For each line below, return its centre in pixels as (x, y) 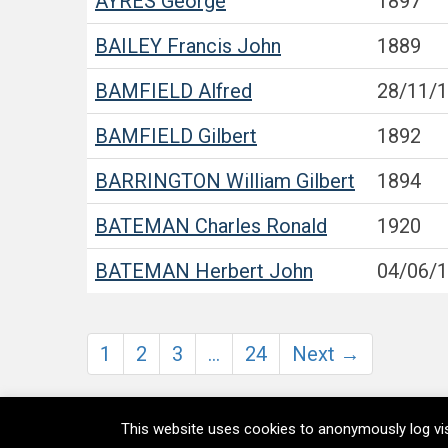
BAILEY (128, 46)
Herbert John (251, 271)
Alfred (222, 91)
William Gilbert (288, 181)
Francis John (221, 46)
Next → (326, 354)
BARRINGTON (158, 181)
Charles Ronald (258, 226)
